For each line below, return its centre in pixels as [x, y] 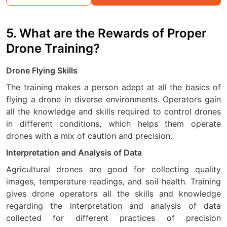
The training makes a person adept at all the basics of [113, 87]
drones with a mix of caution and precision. [89, 136]
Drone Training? [53, 48]
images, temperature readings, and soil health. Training [113, 182]
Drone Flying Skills [42, 71]
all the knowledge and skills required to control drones [113, 112]
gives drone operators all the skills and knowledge [113, 194]
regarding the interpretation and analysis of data [113, 206]
